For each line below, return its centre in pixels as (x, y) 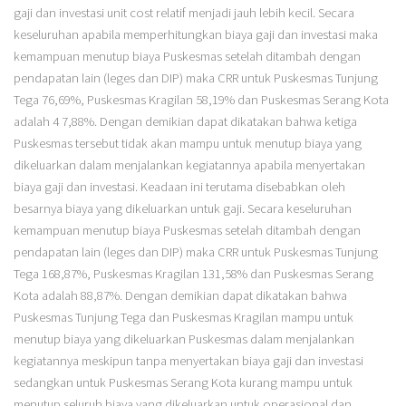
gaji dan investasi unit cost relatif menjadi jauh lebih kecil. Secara (184, 13)
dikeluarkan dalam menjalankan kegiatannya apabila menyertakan (189, 165)
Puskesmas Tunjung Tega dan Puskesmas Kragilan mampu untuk (183, 318)
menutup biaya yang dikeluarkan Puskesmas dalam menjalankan (184, 339)
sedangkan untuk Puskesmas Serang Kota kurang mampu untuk (183, 383)
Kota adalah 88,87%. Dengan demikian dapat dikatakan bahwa (180, 296)
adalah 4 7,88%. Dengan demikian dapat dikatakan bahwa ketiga (185, 122)
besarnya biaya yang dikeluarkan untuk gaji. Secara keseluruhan (182, 209)
